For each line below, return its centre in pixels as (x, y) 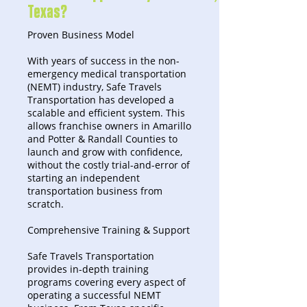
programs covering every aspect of (107, 282)
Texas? (47, 12)
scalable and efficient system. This (106, 113)
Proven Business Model (81, 35)
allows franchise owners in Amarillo (109, 126)
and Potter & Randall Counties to (102, 139)
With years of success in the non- (103, 61)
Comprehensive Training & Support (109, 230)
